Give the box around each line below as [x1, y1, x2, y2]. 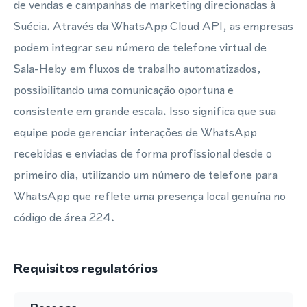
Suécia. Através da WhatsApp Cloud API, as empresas [14, 18, 293, 34]
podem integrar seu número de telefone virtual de [14, 39, 267, 56]
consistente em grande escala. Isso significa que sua [14, 103, 276, 119]
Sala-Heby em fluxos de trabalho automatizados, [14, 60, 261, 77]
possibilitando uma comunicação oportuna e [14, 82, 234, 98]
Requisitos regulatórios [14, 259, 158, 278]
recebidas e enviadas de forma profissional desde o [14, 145, 272, 162]
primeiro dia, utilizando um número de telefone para [14, 167, 278, 183]
